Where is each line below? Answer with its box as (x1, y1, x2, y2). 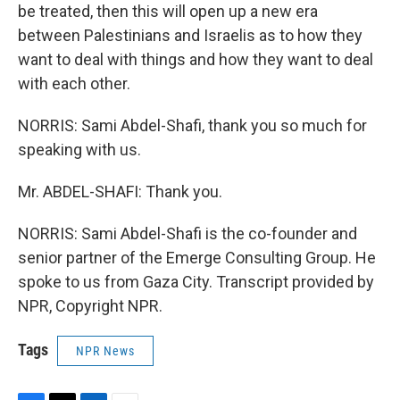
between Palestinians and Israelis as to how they (18, 26, 362, 45)
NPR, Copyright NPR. (18, 296, 162, 315)
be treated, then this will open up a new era (18, 2, 318, 21)
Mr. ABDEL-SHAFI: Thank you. (18, 182, 222, 201)
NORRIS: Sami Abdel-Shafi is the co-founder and (18, 224, 357, 243)
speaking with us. (18, 140, 141, 159)
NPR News (76, 344, 135, 358)
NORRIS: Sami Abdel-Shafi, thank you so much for (18, 116, 367, 135)
